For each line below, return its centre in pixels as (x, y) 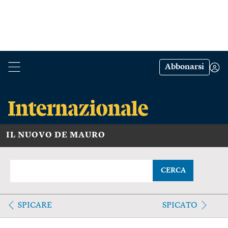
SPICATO (180, 205)
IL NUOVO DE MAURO (56, 135)
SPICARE (35, 205)
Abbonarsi (184, 67)
